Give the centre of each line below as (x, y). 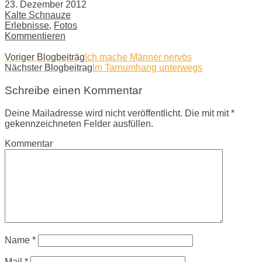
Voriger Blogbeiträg (45, 57)
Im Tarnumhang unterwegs (147, 68)
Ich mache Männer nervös (138, 57)
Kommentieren (35, 36)
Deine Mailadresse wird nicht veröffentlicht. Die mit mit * (120, 113)
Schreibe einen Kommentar (73, 91)
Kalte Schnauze (38, 15)
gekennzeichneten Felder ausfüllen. (79, 123)
